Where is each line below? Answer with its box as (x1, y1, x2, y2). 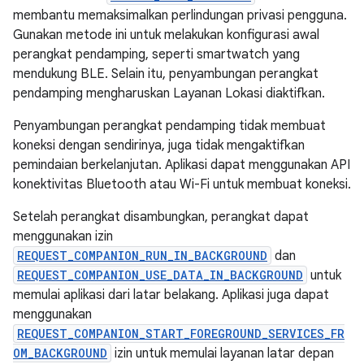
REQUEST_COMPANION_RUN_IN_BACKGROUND (17, 248, 267, 263)
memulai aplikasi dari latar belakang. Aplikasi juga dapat (13, 287, 329, 303)
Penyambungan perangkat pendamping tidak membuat (13, 118, 326, 134)
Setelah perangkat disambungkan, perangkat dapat (13, 209, 309, 225)
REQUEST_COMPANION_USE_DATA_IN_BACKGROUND (17, 267, 303, 283)
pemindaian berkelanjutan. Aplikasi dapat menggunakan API (13, 157, 350, 173)
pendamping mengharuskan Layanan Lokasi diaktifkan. (13, 85, 325, 102)
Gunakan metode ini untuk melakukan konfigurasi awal (13, 27, 319, 43)
